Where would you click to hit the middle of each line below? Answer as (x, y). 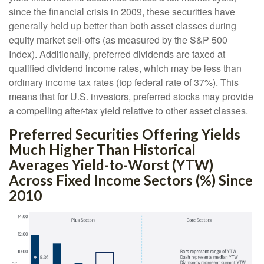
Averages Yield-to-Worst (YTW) (111, 165)
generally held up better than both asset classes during (123, 26)
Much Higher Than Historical (102, 150)
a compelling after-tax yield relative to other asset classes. (128, 111)
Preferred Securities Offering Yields (125, 134)
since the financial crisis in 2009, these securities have (122, 12)
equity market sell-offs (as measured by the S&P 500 (118, 40)
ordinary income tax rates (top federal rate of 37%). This (124, 82)
